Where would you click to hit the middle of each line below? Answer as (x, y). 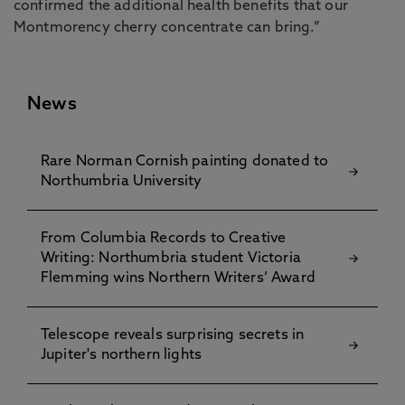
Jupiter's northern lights (122, 355)
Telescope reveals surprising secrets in (173, 335)
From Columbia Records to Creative (164, 239)
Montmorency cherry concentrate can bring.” (167, 28)
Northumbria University (122, 182)
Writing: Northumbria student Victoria (171, 259)
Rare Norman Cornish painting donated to (185, 162)
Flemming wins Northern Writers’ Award (178, 278)
